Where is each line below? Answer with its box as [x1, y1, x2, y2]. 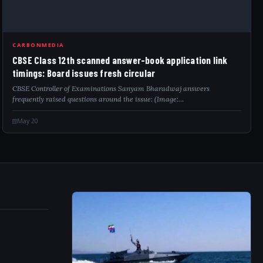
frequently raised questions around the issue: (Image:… [12, 95, 184, 103]
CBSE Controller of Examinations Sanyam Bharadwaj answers [12, 84, 210, 93]
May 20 [17, 117, 38, 125]
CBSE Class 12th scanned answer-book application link [12, 54, 228, 66]
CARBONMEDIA [12, 41, 65, 49]
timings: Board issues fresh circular [12, 67, 156, 79]
